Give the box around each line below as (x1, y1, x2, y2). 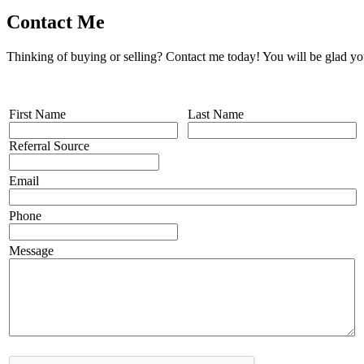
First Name (9, 106, 66, 121)
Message (9, 243, 54, 258)
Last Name (188, 106, 244, 121)
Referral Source (9, 138, 89, 153)
